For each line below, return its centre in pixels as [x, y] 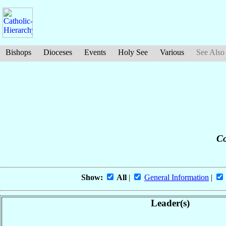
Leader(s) [170, 203]
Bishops [18, 52]
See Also [210, 52]
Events [95, 52]
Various [172, 52]
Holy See [133, 52]
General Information [177, 178]
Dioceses [58, 52]
